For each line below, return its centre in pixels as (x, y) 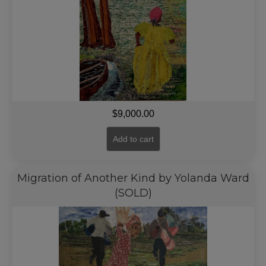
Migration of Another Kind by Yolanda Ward (133, 178)
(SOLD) (133, 193)
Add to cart (133, 139)
